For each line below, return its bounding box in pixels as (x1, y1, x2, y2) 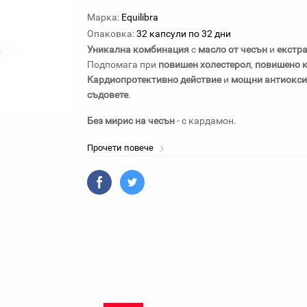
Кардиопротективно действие (87, 74, 221, 85)
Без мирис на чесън (87, 115, 175, 126)
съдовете (87, 89, 128, 100)
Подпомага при (87, 59, 158, 70)
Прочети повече (87, 143, 156, 153)
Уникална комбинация (87, 44, 189, 55)
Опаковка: (87, 28, 134, 39)
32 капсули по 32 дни (136, 28, 231, 39)
